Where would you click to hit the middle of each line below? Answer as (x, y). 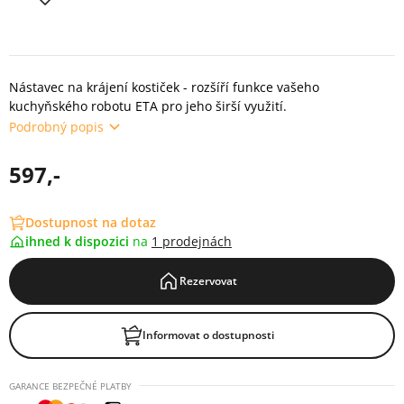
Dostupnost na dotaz (91, 222)
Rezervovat (208, 281)
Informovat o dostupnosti (208, 335)
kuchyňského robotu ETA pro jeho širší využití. (148, 106)
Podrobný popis (56, 126)
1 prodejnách (192, 241)
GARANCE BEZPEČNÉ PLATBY (70, 386)
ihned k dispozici (79, 241)
